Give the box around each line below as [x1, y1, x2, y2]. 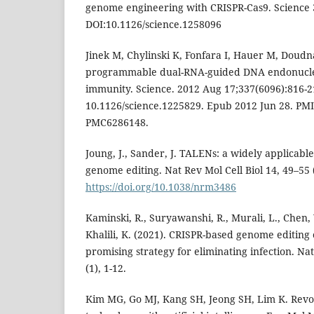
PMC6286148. [86, 116, 149, 130]
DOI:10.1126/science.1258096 [86, 18, 221, 32]
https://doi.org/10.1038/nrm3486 [86, 180, 236, 194]
